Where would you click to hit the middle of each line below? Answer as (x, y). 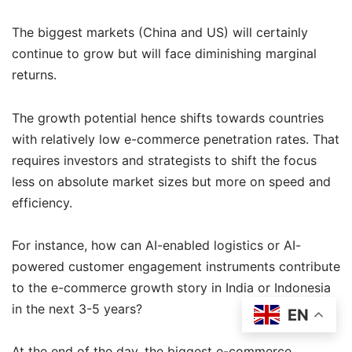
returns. (34, 75)
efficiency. (42, 202)
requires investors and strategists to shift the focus (164, 160)
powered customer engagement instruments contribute (176, 266)
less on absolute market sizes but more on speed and (171, 181)
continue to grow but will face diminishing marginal (164, 54)
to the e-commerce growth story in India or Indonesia (171, 287)
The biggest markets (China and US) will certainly (160, 33)
